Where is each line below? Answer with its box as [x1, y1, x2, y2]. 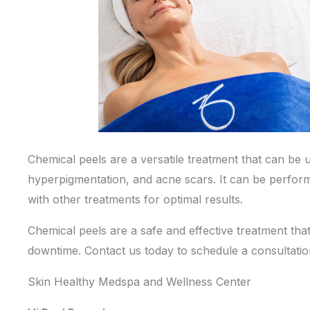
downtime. [28, 244, 84, 257]
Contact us [84, 244, 141, 257]
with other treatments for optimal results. [28, 192, 243, 206]
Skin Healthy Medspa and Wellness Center [28, 275, 251, 289]
